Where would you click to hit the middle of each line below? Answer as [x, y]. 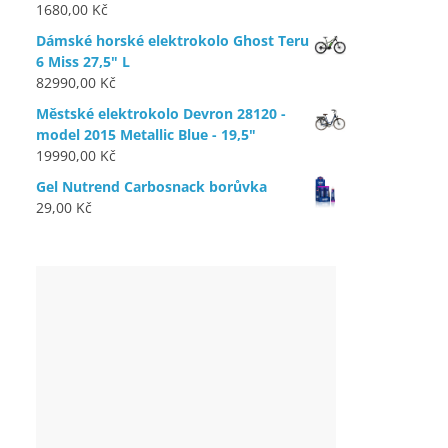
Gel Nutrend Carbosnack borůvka [151, 186]
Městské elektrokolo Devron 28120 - [161, 113]
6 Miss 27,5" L [83, 61]
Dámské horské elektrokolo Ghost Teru [172, 40]
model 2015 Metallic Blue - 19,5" [146, 134]
